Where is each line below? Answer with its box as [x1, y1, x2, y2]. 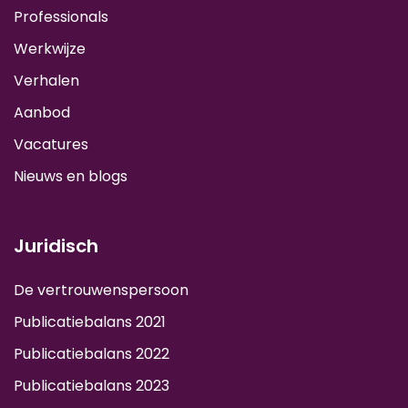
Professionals [14, 5, 108, 27]
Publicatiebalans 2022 [14, 342, 169, 364]
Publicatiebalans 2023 [14, 374, 169, 396]
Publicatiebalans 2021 [14, 311, 166, 332]
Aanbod [14, 101, 70, 123]
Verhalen [14, 69, 79, 91]
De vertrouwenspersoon [14, 279, 189, 301]
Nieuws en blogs [14, 165, 127, 187]
